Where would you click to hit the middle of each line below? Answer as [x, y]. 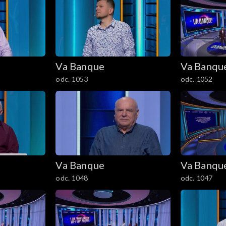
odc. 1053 [72, 79]
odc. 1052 [196, 79]
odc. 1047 [196, 178]
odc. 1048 [72, 178]
